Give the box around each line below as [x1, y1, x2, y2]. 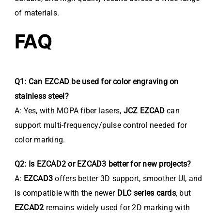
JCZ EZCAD [123, 106, 165, 116]
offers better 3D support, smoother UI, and [53, 174, 202, 184]
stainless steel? [15, 92, 69, 101]
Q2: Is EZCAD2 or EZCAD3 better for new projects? [15, 159, 191, 169]
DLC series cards [117, 188, 176, 198]
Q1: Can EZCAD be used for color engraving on [15, 77, 179, 87]
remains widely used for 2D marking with [44, 203, 190, 213]
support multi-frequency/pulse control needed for [15, 121, 187, 130]
